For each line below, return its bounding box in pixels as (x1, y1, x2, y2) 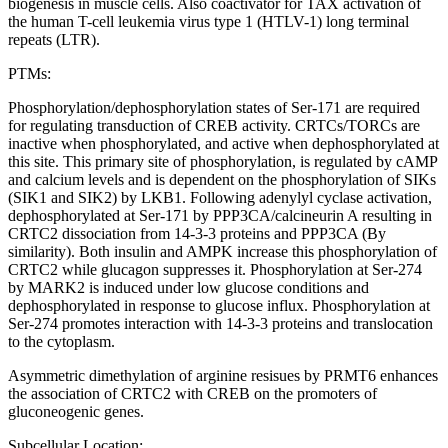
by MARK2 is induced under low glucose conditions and (8, 278, 369, 296)
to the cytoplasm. (8, 332, 115, 350)
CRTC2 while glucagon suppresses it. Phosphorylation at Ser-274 (8, 260, 422, 278)
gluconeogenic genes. (8, 402, 144, 420)
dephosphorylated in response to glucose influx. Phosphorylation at (8, 296, 430, 314)
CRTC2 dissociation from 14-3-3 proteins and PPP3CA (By (8, 224, 386, 242)
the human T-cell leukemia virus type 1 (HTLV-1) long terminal (8, 12, 409, 30)
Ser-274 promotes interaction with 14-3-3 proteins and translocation (8, 314, 433, 332)
